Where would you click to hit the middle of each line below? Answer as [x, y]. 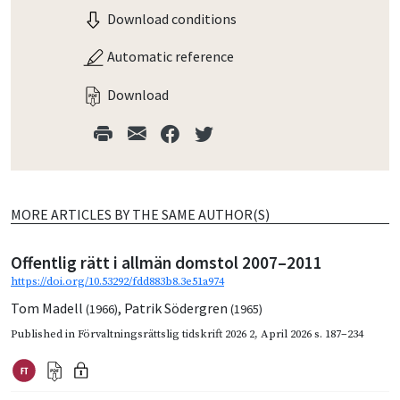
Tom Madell [48, 308]
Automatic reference [169, 57]
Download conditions [171, 18]
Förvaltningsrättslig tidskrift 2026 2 [166, 334]
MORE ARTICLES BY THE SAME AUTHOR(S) [140, 215]
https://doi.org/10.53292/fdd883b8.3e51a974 [117, 282]
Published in [44, 334]
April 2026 [286, 334]
